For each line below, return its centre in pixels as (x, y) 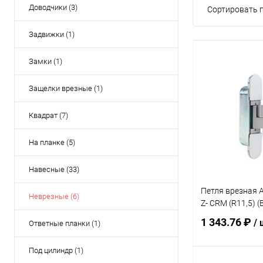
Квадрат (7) (48, 115)
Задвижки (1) (52, 34)
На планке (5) (52, 142)
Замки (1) (45, 61)
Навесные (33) (54, 169)
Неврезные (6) (54, 196)
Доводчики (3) (53, 7)
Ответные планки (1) (65, 223)
